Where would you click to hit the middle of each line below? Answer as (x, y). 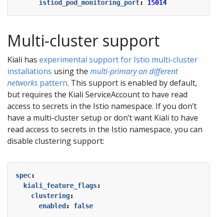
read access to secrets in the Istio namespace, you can (105, 129)
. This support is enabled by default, (132, 83)
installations (30, 71)
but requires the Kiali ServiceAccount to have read (97, 94)
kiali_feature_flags (60, 185)
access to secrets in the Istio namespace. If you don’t (102, 106)
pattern (53, 83)
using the (71, 71)
